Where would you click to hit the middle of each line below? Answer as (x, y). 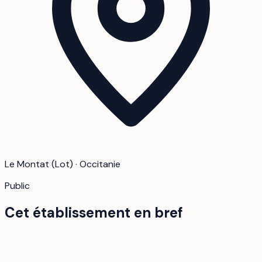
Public (17, 186)
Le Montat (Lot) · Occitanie (63, 164)
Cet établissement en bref (94, 213)
